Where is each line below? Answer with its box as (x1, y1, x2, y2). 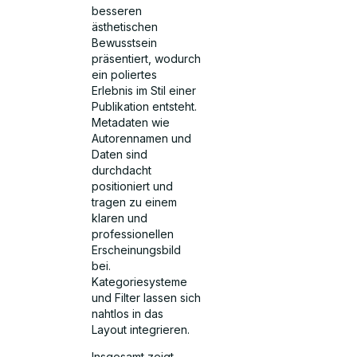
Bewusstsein (92, 35, 158, 49)
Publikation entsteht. (92, 99, 198, 113)
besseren (92, 3, 143, 18)
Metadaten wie (92, 115, 171, 129)
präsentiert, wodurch (92, 51, 202, 65)
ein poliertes (92, 67, 158, 81)
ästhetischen (92, 19, 159, 33)
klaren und (92, 210, 148, 225)
